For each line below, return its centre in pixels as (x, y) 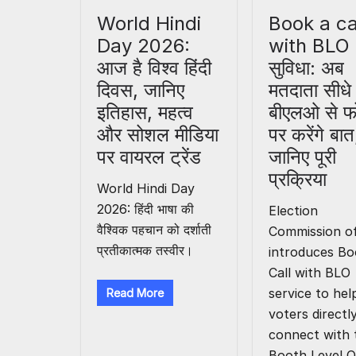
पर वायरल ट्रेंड (149, 157)
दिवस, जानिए (141, 91)
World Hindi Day (146, 189)
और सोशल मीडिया (158, 135)
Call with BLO (310, 273)
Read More (135, 293)
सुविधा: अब (307, 68)
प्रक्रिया (298, 180)
